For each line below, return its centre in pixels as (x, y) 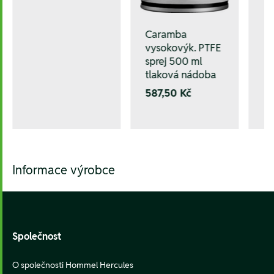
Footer (26, 199)
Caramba (166, 35)
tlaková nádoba (181, 75)
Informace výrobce (64, 170)
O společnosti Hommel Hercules (73, 265)
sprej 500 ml (174, 61)
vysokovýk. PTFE (183, 48)
